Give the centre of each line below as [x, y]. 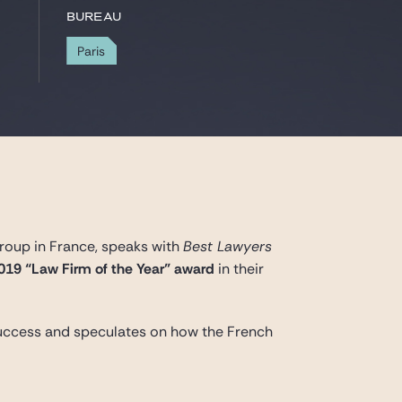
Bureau [94, 17]
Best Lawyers [228, 246]
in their [240, 269]
